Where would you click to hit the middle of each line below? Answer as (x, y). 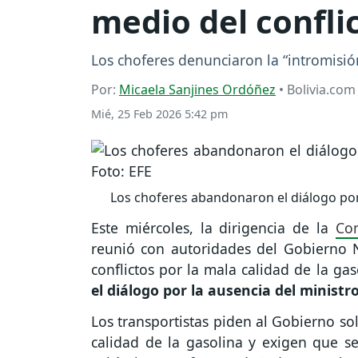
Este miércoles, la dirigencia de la (213, 228)
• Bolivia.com (316, 90)
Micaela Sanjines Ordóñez (197, 90)
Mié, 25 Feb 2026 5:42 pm (159, 114)
